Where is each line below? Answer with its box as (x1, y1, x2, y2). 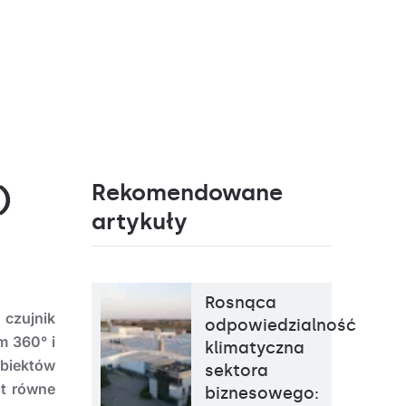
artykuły (92, 208, 188, 236)
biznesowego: (205, 383, 319, 403)
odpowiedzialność (205, 315, 356, 335)
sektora (205, 361, 268, 381)
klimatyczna (205, 338, 304, 358)
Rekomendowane (92, 179, 283, 207)
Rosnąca (205, 293, 276, 313)
